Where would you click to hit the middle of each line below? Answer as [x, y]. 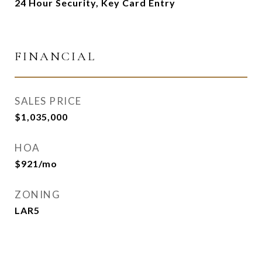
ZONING [37, 194]
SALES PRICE [48, 101]
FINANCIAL [55, 56]
